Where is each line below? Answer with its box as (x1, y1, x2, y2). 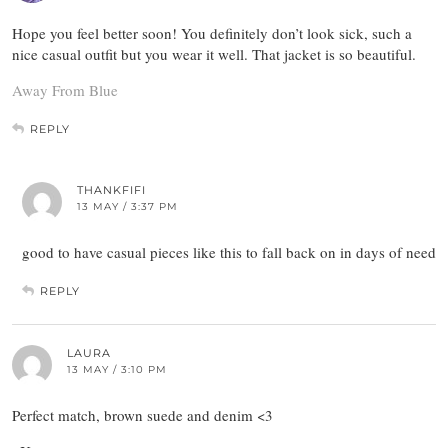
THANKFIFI (77, 183, 146, 198)
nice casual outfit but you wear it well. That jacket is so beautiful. (12, 44, 416, 65)
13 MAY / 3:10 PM (67, 363, 167, 377)
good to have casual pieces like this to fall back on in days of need (22, 242, 436, 263)
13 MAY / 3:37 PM (77, 200, 178, 214)
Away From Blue (12, 80, 118, 101)
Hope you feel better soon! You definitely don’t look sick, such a (12, 23, 412, 44)
